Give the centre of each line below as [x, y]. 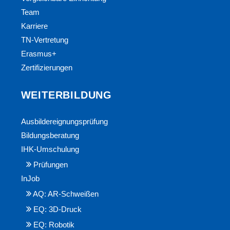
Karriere [34, 26]
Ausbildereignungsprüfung [64, 122]
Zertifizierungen [46, 68]
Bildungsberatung [50, 136]
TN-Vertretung [44, 40]
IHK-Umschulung [50, 150]
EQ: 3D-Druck [57, 210]
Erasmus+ [39, 54]
